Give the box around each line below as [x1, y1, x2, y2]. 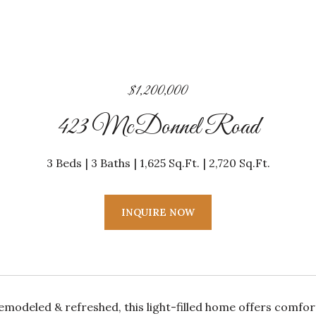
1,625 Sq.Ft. [139, 156, 200, 170]
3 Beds [46, 156, 82, 170]
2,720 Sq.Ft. [208, 156, 270, 170]
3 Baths [90, 156, 130, 170]
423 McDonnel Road [57, 111, 259, 143]
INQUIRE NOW [121, 206, 195, 219]
